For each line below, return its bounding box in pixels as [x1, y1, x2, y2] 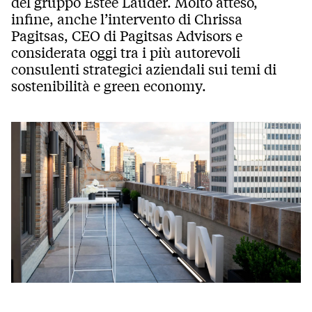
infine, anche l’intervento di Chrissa [11, 9, 242, 29]
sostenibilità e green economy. [11, 76, 206, 95]
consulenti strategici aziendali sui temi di [11, 59, 276, 79]
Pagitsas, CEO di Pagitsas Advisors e [11, 26, 242, 45]
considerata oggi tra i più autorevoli [11, 42, 240, 62]
